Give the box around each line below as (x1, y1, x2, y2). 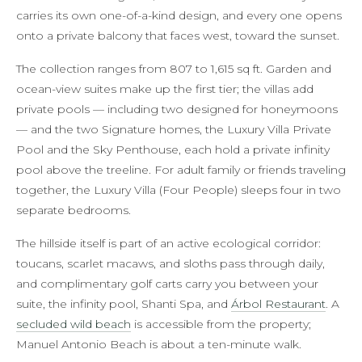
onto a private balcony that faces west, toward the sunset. (16, 27, 339, 43)
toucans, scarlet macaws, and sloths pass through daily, (16, 255, 325, 271)
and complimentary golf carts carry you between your (16, 276, 318, 291)
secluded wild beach (16, 316, 131, 331)
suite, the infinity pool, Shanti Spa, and (16, 296, 231, 311)
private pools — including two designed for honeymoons (16, 101, 338, 116)
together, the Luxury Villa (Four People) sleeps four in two (16, 182, 341, 197)
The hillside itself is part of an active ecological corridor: (16, 235, 321, 250)
